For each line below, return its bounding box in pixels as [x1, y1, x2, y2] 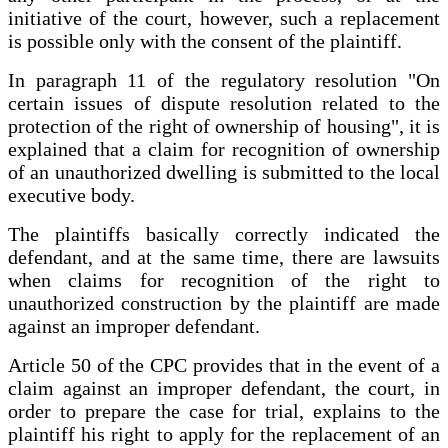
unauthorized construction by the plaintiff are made [8, 292, 440, 315]
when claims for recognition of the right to [8, 269, 440, 292]
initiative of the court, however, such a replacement [8, 7, 440, 30]
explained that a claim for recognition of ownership [8, 138, 440, 161]
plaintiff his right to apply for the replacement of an [8, 423, 440, 446]
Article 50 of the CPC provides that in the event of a [8, 354, 440, 377]
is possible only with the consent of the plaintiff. [8, 30, 402, 53]
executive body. [8, 184, 135, 207]
